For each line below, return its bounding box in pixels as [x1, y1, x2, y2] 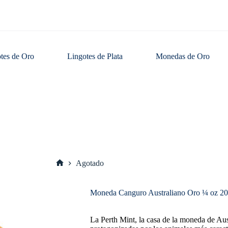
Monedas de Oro [156, 52, 210, 61]
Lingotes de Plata [67, 52, 123, 61]
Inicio [59, 166, 78, 176]
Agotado [75, 159, 104, 168]
